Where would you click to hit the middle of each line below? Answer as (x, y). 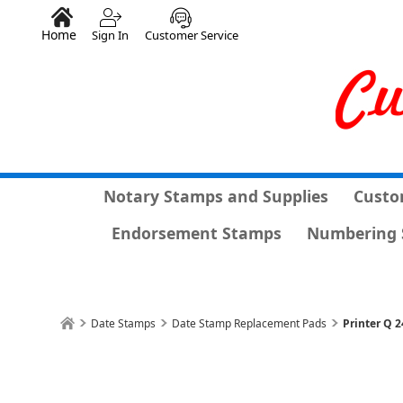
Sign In (110, 35)
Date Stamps (124, 323)
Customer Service (192, 35)
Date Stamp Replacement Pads (250, 323)
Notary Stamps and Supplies (216, 196)
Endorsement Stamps (197, 233)
